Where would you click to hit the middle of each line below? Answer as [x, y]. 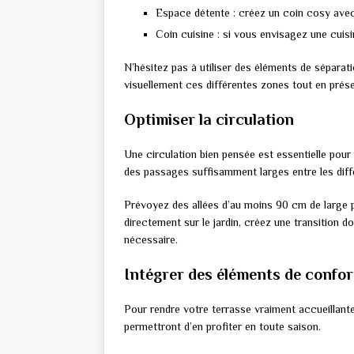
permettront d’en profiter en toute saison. [222, 327]
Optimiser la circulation [209, 120]
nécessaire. [151, 240]
